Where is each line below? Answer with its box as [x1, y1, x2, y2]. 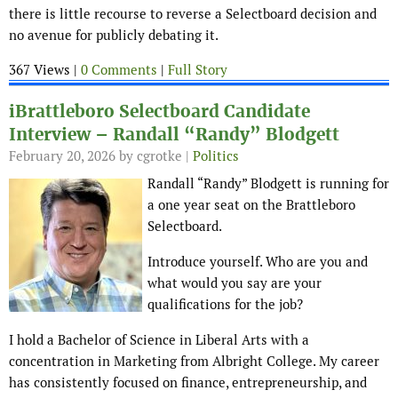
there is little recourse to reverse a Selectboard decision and [9, 5, 377, 23]
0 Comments [81, 61, 157, 79]
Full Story [168, 61, 227, 79]
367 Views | [9, 61, 81, 79]
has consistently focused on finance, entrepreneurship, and [9, 374, 367, 392]
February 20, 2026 [9, 147, 115, 165]
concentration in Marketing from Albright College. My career [9, 353, 379, 370]
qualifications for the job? [147, 296, 303, 314]
